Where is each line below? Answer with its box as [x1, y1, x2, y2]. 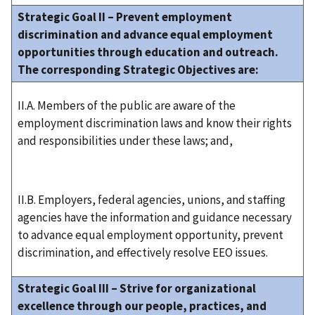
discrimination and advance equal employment [18, 27, 273, 43]
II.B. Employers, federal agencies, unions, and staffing [18, 192, 285, 208]
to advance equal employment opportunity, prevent [18, 227, 283, 243]
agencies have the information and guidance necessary [18, 210, 292, 226]
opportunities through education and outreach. [18, 44, 281, 60]
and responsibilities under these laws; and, [18, 133, 233, 149]
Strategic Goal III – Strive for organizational [18, 281, 256, 297]
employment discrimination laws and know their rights [18, 115, 292, 131]
